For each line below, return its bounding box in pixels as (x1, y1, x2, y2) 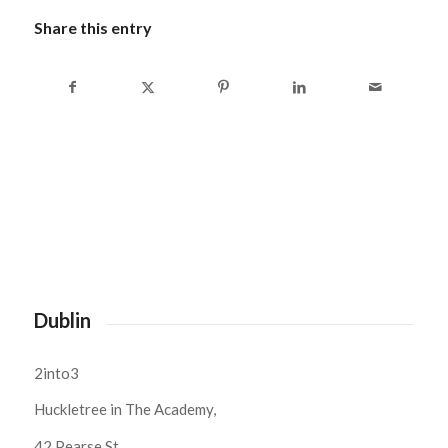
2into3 (33, 363, 79, 382)
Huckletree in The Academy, (33, 400, 216, 419)
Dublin (33, 308, 91, 333)
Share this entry (33, 18, 152, 38)
